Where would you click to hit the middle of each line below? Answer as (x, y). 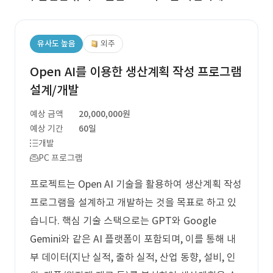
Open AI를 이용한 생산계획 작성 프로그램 (136, 72)
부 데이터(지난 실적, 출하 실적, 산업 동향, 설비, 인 (133, 257)
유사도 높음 (56, 44)
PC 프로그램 (61, 158)
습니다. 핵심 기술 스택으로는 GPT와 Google (123, 221)
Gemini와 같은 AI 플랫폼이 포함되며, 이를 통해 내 (133, 239)
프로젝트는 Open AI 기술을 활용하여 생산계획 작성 (136, 184)
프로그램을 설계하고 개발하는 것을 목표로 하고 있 (133, 202)
